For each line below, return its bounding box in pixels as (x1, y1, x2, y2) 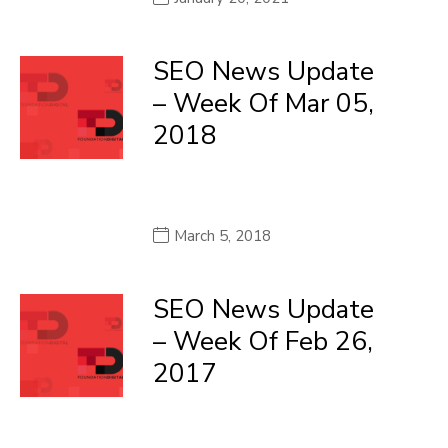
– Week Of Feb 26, (152, 324, 373, 359)
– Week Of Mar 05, (152, 86, 374, 121)
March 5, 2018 (173, 226, 271, 246)
